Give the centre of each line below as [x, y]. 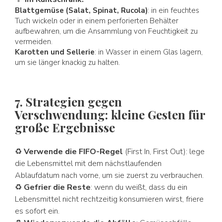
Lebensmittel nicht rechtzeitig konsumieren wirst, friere [109, 199]
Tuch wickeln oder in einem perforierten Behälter [97, 21]
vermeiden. [34, 42]
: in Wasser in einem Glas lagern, [149, 52]
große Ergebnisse [65, 127]
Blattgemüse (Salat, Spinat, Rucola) [81, 10]
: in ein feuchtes [173, 10]
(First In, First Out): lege [164, 152]
